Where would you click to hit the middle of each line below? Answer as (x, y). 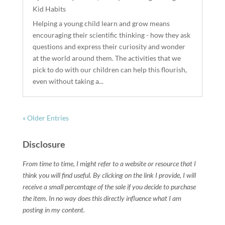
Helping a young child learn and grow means (101, 24)
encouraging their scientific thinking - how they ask (111, 35)
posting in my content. (53, 210)
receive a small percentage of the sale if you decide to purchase (109, 187)
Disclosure (44, 144)
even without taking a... (68, 81)
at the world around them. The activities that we (106, 58)
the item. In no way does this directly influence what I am (102, 198)
